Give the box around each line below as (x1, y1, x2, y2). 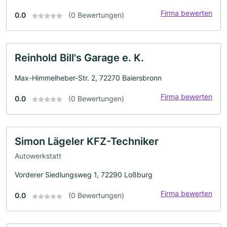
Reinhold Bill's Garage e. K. (15, 51, 144, 64)
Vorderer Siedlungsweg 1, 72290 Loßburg (15, 170, 153, 179)
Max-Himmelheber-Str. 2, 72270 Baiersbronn (15, 73, 162, 82)
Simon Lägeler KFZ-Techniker (15, 135, 159, 147)
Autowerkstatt (15, 152, 61, 161)
